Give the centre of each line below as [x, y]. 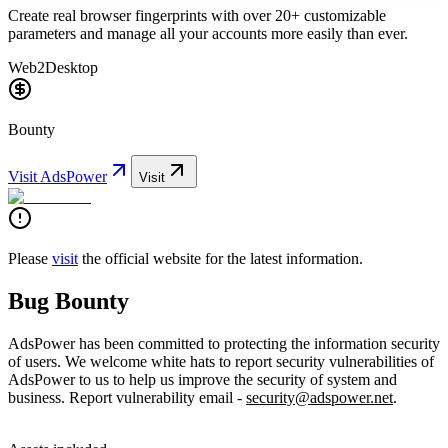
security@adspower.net [319, 397]
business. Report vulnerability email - [127, 397]
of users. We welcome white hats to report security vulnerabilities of [221, 361]
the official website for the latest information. [222, 258]
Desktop [71, 67]
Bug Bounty [68, 300]
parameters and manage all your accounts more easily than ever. [208, 33]
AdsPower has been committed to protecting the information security [224, 343]
